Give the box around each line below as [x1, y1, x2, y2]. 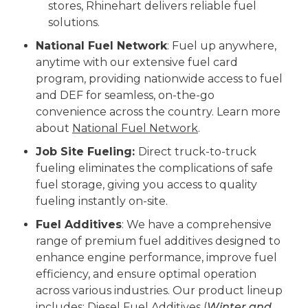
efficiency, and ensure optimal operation [36, 267, 256, 281]
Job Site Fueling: [36, 145, 138, 159]
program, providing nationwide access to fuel [36, 72, 283, 86]
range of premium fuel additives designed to [36, 234, 280, 248]
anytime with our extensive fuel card [36, 56, 238, 69]
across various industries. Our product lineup [36, 284, 283, 298]
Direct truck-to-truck [138, 145, 256, 159]
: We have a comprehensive [122, 218, 272, 232]
